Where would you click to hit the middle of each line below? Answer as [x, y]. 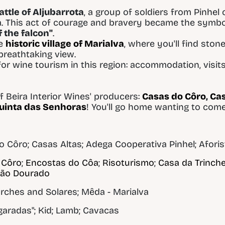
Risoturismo [129, 162]
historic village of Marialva [65, 43]
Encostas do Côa [62, 162]
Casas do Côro [174, 96]
